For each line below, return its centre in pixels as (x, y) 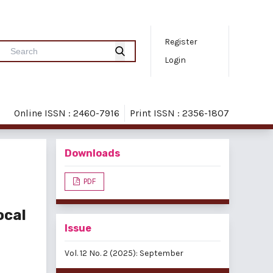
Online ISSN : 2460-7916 (67, 113)
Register (181, 41)
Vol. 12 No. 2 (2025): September (124, 253)
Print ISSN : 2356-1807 (179, 113)
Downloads (92, 154)
